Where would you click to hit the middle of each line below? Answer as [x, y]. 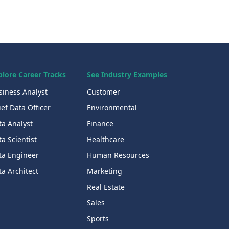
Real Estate [106, 187]
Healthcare [105, 140]
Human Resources [118, 155]
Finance [100, 124]
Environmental [112, 108]
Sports [98, 219]
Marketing [104, 171]
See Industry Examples [127, 75]
